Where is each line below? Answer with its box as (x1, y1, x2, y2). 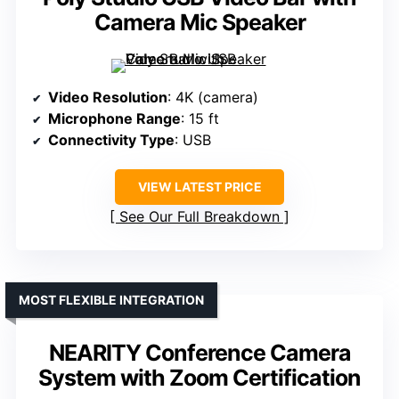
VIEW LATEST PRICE (137, 179, 262, 195)
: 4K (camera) (167, 88, 258, 107)
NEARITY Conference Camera (48, 339, 351, 367)
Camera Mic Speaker (94, 9, 305, 37)
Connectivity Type (48, 131, 175, 150)
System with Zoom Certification (38, 364, 361, 392)
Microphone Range (48, 110, 181, 128)
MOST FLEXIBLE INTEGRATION (19, 292, 204, 308)
